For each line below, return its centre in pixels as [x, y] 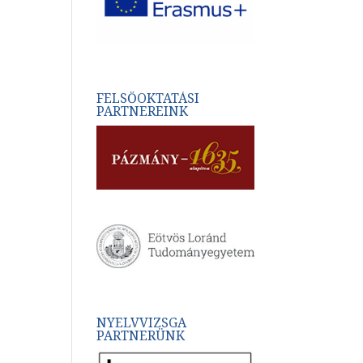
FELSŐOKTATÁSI [148, 98]
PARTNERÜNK [141, 335]
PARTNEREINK [143, 111]
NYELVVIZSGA [142, 322]
